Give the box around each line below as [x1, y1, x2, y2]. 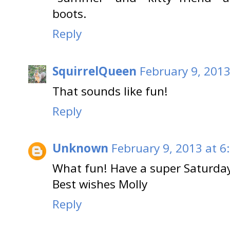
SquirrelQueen [52, 63, 137, 79]
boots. [52, 6, 87, 22]
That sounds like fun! [52, 83, 168, 99]
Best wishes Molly [52, 176, 147, 193]
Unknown [52, 140, 108, 157]
